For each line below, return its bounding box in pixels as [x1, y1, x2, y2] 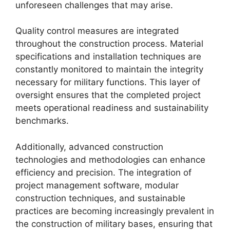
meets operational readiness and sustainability [15, 103, 208, 113]
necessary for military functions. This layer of [15, 77, 200, 87]
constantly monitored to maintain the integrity [15, 64, 203, 74]
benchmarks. [15, 116, 69, 126]
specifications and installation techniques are [15, 51, 201, 62]
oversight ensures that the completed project [15, 90, 201, 100]
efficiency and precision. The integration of [15, 167, 191, 178]
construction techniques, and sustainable [15, 193, 185, 203]
